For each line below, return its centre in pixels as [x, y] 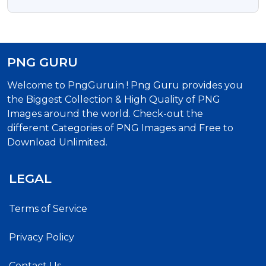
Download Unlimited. [57, 142]
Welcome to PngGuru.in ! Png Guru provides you [125, 85]
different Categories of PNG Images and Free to [120, 128]
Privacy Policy [42, 237]
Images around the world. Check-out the [105, 113]
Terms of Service [48, 208]
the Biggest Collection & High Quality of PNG [114, 99]
